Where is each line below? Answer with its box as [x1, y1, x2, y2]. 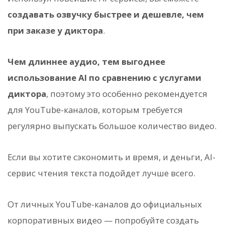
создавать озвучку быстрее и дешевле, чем [8, 8, 204, 20]
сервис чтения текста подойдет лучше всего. [8, 167, 195, 179]
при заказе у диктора [8, 24, 103, 36]
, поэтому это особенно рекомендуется [46, 87, 207, 99]
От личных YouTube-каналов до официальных [8, 198, 202, 210]
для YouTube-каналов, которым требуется [8, 103, 183, 116]
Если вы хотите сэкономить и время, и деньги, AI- [8, 151, 215, 163]
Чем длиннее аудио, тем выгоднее [8, 55, 165, 67]
